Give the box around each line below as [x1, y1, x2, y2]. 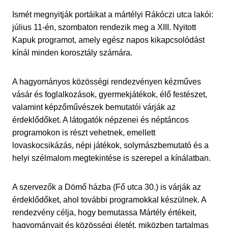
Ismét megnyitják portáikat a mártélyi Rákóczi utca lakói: [12, 10, 213, 19]
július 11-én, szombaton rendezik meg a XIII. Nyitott [12, 22, 196, 32]
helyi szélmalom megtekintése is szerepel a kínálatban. [12, 153, 211, 162]
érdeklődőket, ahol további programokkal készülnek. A [12, 195, 206, 204]
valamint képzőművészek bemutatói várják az [12, 102, 176, 111]
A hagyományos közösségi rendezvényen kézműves [12, 77, 201, 86]
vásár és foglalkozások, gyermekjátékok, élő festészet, [12, 90, 207, 99]
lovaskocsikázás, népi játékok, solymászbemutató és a [12, 140, 209, 150]
